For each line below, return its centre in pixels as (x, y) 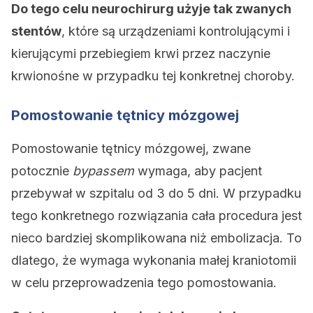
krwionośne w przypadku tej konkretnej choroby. (153, 76)
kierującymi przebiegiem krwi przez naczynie (141, 53)
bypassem (103, 171)
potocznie (42, 171)
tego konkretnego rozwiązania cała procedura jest (156, 216)
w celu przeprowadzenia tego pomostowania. (144, 283)
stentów (36, 31)
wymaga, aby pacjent (198, 171)
